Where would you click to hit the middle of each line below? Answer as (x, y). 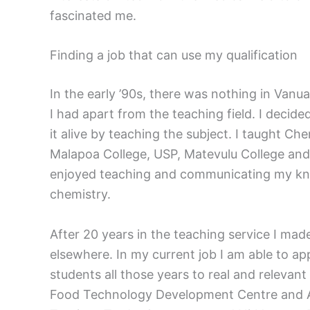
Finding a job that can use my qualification (174, 55)
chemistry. (80, 194)
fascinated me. (93, 15)
